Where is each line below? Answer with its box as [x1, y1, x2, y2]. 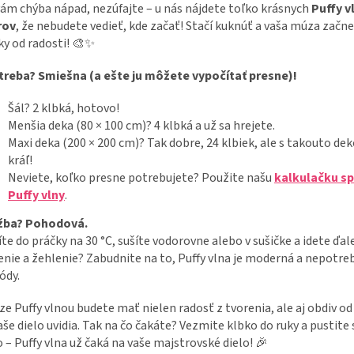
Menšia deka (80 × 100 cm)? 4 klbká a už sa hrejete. [8, 117, 275, 135]
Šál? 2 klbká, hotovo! [8, 100, 119, 118]
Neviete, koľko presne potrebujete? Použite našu [8, 169, 274, 187]
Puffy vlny [8, 186, 65, 205]
